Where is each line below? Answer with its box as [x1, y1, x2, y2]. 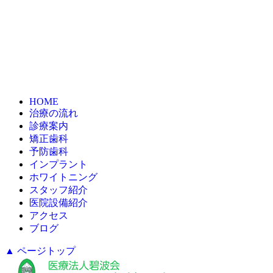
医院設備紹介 [29, 197, 88, 208]
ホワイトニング [29, 172, 97, 183]
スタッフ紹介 [29, 185, 88, 196]
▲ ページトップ [5, 246, 76, 257]
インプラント [29, 159, 88, 170]
